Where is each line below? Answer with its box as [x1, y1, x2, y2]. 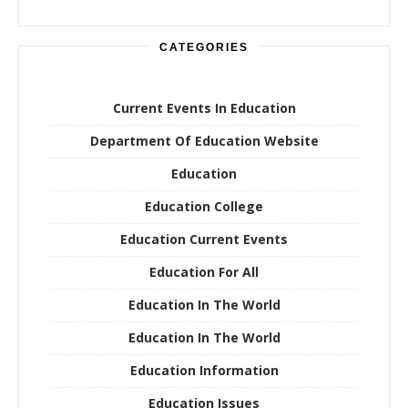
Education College [145, 197, 263, 215]
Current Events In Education [112, 98, 296, 117]
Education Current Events [120, 229, 288, 248]
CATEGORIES [159, 40, 249, 54]
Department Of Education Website [89, 131, 319, 149]
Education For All [149, 262, 259, 280]
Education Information [129, 361, 279, 379]
